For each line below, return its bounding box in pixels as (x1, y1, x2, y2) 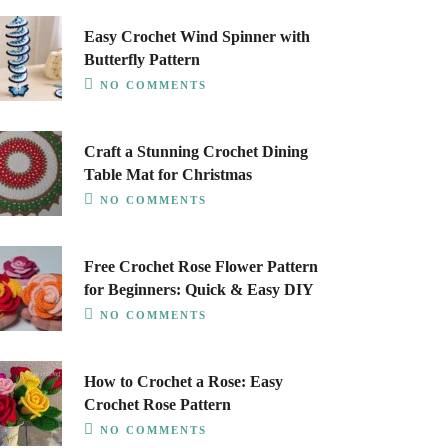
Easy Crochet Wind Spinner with (83, 28, 310, 45)
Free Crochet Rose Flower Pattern (83, 258, 318, 275)
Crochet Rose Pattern (83, 396, 235, 413)
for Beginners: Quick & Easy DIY (83, 281, 314, 298)
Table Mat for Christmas (83, 166, 252, 183)
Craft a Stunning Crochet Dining (83, 143, 308, 160)
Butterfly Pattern (83, 51, 200, 68)
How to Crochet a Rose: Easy (83, 373, 283, 390)
